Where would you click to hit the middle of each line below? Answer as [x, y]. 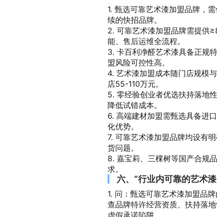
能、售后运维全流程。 [146, 41]
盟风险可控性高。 [139, 62]
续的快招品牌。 [135, 20]
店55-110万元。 [135, 84]
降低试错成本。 [135, 105]
